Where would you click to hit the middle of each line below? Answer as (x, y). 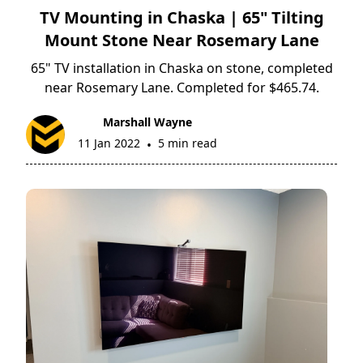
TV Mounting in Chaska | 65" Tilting (181, 18)
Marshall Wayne (148, 122)
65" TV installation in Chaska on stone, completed (181, 68)
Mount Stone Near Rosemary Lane (181, 41)
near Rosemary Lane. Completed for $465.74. (181, 88)
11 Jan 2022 (109, 143)
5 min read (188, 143)
